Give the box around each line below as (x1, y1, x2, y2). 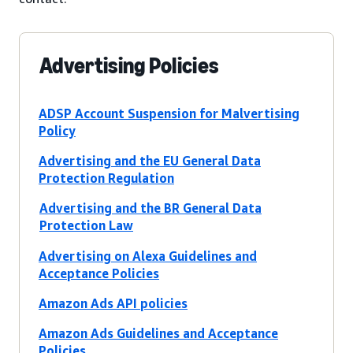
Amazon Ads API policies (39, 295, 188, 312)
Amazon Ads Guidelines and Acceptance (39, 325, 278, 342)
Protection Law (39, 217, 133, 234)
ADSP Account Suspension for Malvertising (39, 106, 299, 122)
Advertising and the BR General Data (39, 200, 262, 217)
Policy (39, 123, 76, 139)
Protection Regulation (39, 170, 174, 187)
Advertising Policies (39, 53, 219, 80)
